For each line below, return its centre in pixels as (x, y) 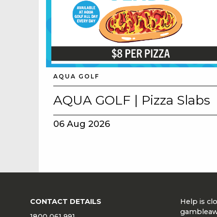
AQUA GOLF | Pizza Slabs (132, 101)
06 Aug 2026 (82, 124)
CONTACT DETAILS (66, 202)
